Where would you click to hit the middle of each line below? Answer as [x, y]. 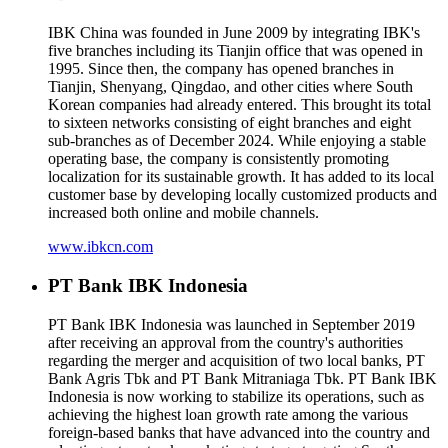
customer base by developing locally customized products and [242, 195]
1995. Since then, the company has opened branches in [221, 69]
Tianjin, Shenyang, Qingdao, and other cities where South [230, 87]
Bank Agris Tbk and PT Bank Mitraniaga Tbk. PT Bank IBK [242, 378]
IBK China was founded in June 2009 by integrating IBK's [234, 33]
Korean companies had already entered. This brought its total [239, 105]
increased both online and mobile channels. [183, 213]
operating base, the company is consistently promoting [218, 159]
